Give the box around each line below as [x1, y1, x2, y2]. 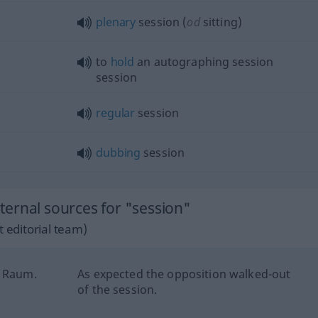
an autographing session [133, 53, 274, 70]
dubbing [96, 144, 141, 160]
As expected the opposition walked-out [77, 265, 291, 282]
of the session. [77, 281, 158, 297]
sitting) [199, 13, 243, 30]
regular [96, 104, 136, 121]
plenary [96, 13, 136, 30]
